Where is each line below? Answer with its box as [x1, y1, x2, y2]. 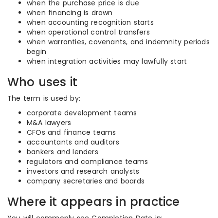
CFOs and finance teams [27, 127, 116, 137]
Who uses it [7, 74, 78, 90]
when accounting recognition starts [27, 18, 154, 27]
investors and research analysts [27, 166, 140, 176]
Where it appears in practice [7, 194, 180, 210]
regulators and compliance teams [27, 157, 148, 166]
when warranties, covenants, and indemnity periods [27, 37, 210, 47]
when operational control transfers [27, 27, 150, 37]
